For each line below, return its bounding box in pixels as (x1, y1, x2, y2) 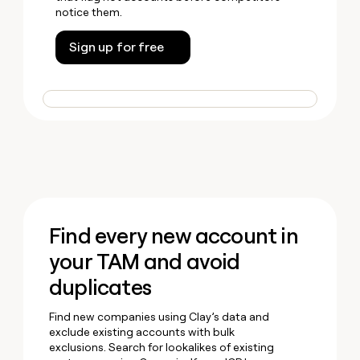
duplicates (49, 274, 151, 301)
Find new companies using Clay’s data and (49, 310, 270, 324)
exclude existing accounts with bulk (49, 325, 235, 339)
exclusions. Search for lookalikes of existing (49, 341, 275, 354)
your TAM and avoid (49, 248, 240, 276)
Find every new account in (49, 223, 298, 250)
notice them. (55, 5, 123, 18)
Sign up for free (69, 39, 164, 55)
